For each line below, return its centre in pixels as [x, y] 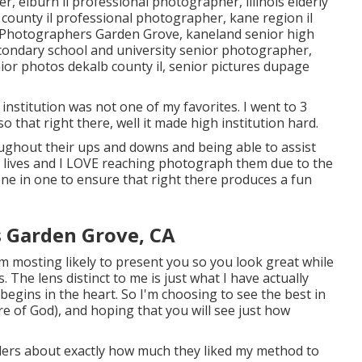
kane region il [271, 17]
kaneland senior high [250, 34]
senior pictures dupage [239, 66]
